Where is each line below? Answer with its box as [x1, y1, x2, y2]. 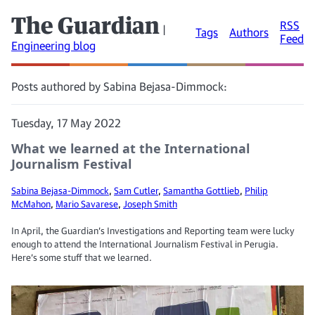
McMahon [11, 198, 51, 210]
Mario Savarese [56, 198, 118, 210]
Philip [245, 185, 268, 196]
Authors [229, 25, 269, 39]
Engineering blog [11, 39, 96, 52]
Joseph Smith [123, 198, 177, 210]
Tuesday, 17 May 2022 [11, 116, 121, 129]
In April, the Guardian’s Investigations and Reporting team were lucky [11, 225, 295, 236]
